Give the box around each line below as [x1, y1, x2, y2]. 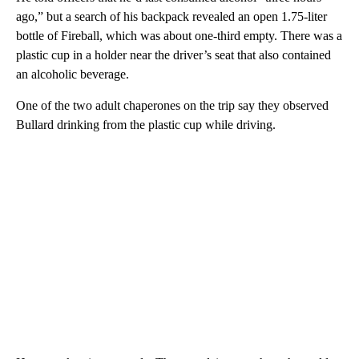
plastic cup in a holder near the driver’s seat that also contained [16, 47, 331, 62]
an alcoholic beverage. [16, 67, 129, 81]
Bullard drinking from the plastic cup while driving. [16, 117, 276, 131]
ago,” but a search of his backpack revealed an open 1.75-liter [16, 9, 327, 23]
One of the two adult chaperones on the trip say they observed [16, 98, 329, 112]
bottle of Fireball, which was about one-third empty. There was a [16, 28, 342, 42]
